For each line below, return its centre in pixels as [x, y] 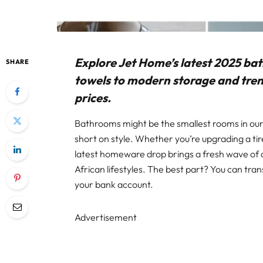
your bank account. [114, 185]
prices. [93, 97]
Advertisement [106, 218]
